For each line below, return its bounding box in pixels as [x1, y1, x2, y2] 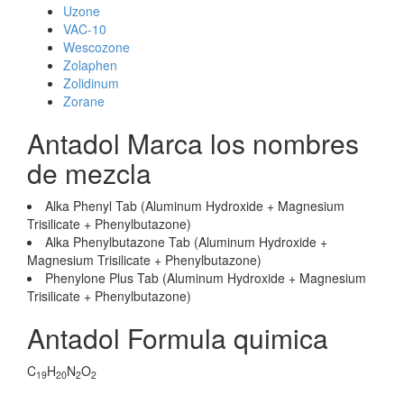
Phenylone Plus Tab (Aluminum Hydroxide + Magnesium [45, 269, 366, 287]
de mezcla [27, 153, 151, 192]
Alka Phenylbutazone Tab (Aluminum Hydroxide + [45, 233, 327, 251]
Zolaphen [63, 56, 117, 74]
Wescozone [63, 38, 130, 56]
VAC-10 [63, 20, 106, 38]
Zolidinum [63, 74, 119, 92]
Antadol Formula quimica [27, 318, 328, 357]
